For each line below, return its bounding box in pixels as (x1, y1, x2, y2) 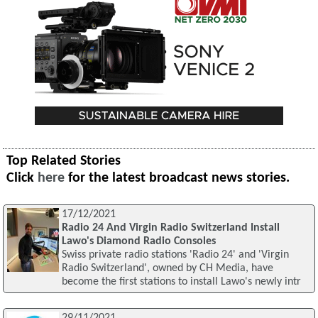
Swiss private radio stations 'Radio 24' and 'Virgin (61, 249, 289, 261)
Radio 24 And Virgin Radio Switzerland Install (61, 222, 280, 234)
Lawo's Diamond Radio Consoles (61, 236, 216, 248)
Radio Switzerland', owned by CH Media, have (61, 263, 273, 275)
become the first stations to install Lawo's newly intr (61, 276, 301, 288)
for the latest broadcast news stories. (65, 171, 290, 186)
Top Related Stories (6, 154, 121, 169)
